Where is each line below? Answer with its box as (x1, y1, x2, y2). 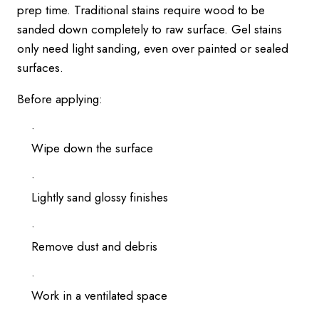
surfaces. (17, 59, 63, 76)
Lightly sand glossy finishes (31, 189, 168, 206)
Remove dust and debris (31, 238, 157, 255)
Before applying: (17, 90, 103, 108)
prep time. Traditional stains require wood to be (17, 1, 265, 19)
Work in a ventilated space (31, 287, 167, 304)
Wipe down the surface (31, 140, 153, 157)
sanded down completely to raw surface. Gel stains (17, 21, 282, 38)
